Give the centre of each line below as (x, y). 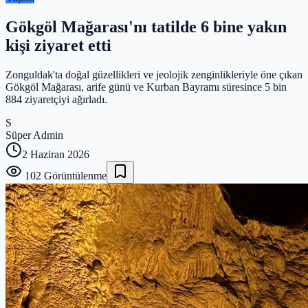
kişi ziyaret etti (58, 45)
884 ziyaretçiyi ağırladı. (56, 99)
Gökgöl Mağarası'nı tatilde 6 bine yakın (146, 26)
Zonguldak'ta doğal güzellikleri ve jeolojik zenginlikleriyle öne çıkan (154, 74)
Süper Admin (34, 135)
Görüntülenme (74, 175)
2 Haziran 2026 (56, 154)
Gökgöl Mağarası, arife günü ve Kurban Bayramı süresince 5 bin (146, 87)
